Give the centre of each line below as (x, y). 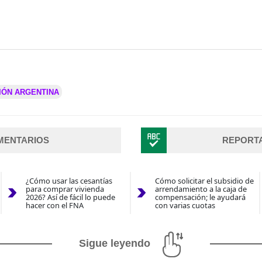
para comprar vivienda (65, 189)
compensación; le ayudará (200, 197)
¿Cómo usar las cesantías (69, 181)
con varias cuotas (185, 206)
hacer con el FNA (54, 206)
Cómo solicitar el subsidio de (204, 181)
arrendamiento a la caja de (201, 189)
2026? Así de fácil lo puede (70, 197)
